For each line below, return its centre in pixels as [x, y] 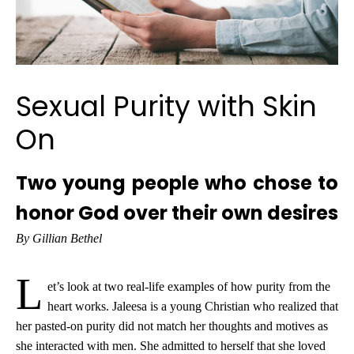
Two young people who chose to [177, 183]
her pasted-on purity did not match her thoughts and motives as [172, 326]
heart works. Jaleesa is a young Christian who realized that [192, 307]
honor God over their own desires [177, 213]
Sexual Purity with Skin [166, 107]
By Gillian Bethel [59, 239]
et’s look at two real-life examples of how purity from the [188, 287]
